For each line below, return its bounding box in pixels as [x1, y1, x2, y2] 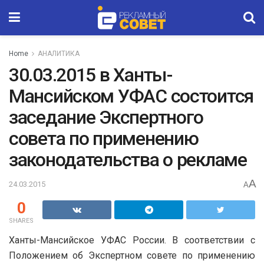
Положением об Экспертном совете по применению [9, 249, 255, 261]
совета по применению [9, 127, 199, 150]
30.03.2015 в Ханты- [9, 64, 172, 86]
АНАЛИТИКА [38, 49, 80, 58]
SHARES [9, 216, 34, 225]
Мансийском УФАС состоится [9, 85, 253, 107]
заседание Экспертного [9, 106, 204, 128]
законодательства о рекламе [9, 148, 247, 171]
